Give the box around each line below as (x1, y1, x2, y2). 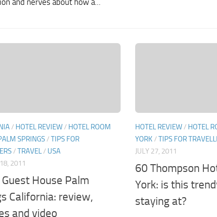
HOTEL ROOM (68, 123, 111, 132)
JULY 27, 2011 (135, 147, 177, 156)
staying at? (135, 194, 186, 208)
